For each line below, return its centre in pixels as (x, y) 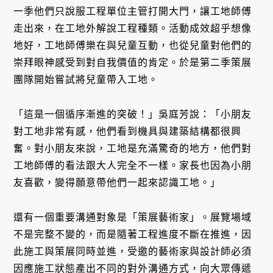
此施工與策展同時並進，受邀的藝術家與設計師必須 (133, 251)
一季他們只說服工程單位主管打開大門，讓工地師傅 (133, 12)
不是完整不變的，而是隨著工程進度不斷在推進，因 (133, 234)
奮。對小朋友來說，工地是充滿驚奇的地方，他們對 (133, 149)
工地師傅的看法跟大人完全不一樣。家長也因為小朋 (133, 166)
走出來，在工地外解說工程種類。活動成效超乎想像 (133, 29)
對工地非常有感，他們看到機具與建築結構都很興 (128, 132)
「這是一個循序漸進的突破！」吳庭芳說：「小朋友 (133, 115)
